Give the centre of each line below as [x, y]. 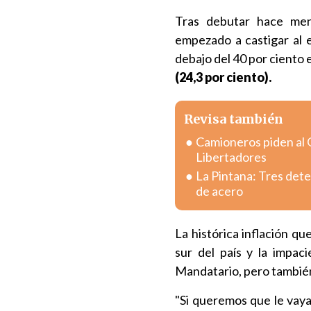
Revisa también [234, 119]
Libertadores [231, 157]
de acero [219, 191]
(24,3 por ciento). [223, 77]
